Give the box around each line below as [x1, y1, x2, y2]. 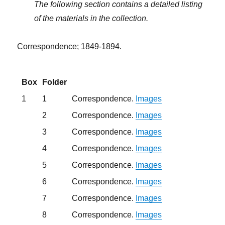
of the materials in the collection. [34, 14, 148, 23]
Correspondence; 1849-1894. [17, 42, 122, 51]
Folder [42, 78, 67, 86]
